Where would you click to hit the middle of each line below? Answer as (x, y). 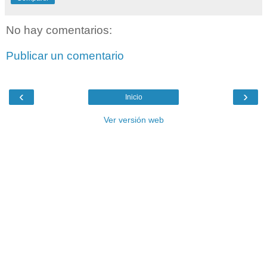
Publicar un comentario (65, 56)
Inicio (133, 97)
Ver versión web (133, 119)
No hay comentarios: (59, 30)
